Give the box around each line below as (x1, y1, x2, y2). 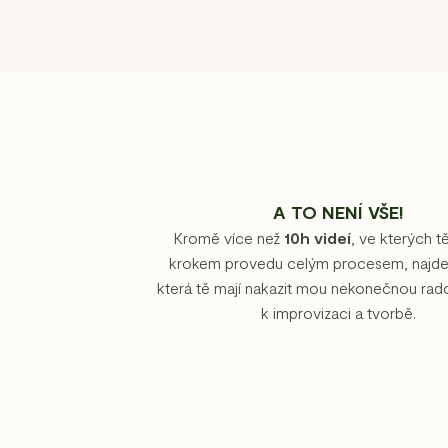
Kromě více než (172, 227, 284, 247)
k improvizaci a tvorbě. (260, 302, 416, 322)
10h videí (283, 227, 351, 247)
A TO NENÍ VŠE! (273, 200, 404, 223)
